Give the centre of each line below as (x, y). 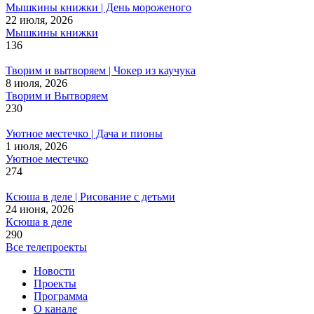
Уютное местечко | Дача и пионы (84, 133)
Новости (54, 271)
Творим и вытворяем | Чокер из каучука (101, 70)
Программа (61, 296)
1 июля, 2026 (36, 146)
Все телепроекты (46, 247)
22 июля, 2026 (39, 20)
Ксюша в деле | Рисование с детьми (90, 196)
